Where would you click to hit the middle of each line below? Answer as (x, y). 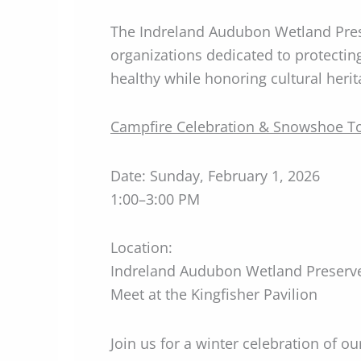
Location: (141, 247)
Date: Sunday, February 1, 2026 (215, 175)
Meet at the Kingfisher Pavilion (214, 294)
